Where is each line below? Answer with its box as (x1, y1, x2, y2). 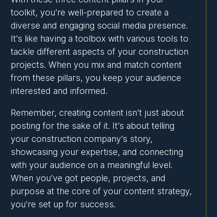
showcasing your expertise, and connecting (11, 147, 184, 157)
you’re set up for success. (11, 199, 116, 210)
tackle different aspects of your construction (11, 46, 189, 57)
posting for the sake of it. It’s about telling (11, 121, 175, 131)
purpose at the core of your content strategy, (11, 186, 192, 197)
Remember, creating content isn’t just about (11, 108, 185, 118)
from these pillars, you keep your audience (11, 73, 182, 83)
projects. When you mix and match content (11, 60, 182, 70)
